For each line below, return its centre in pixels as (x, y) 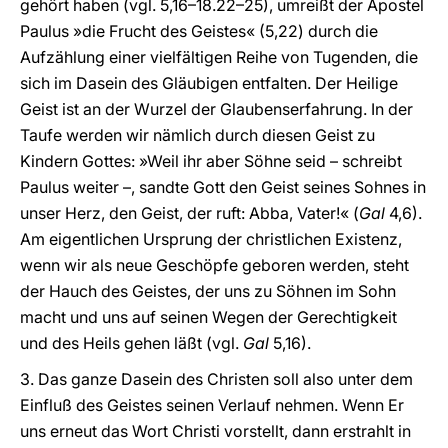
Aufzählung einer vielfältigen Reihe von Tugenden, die (219, 57)
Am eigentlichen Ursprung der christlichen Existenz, (211, 239)
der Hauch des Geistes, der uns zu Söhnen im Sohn (208, 291)
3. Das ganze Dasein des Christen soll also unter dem (216, 379)
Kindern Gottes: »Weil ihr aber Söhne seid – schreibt (211, 161)
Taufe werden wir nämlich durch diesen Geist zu (197, 135)
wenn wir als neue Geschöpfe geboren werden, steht (214, 265)
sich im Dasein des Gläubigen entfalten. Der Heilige (209, 83)
